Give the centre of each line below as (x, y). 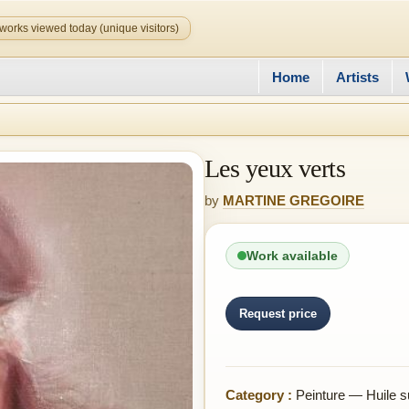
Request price (278, 313)
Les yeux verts (275, 168)
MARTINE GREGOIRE (294, 200)
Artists (357, 77)
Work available (292, 256)
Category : (259, 395)
